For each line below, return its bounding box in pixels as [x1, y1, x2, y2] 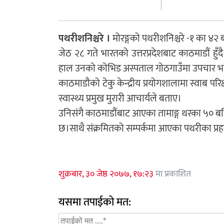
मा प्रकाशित [153, 166, 191, 181]
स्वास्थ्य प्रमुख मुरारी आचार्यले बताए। [58, 90, 181, 107]
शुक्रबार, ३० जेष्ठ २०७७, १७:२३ [58, 166, 153, 181]
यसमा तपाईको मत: [58, 193, 131, 211]
